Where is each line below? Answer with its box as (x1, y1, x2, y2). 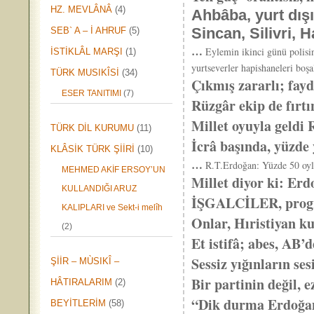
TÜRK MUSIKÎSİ (50, 67, 120, 78)
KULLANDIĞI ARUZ (62, 184, 137, 193)
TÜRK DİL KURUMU (50, 123, 135, 133)
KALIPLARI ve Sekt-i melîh (62, 203, 163, 212)
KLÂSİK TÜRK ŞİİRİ (50, 144, 135, 154)
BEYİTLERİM (50, 298, 107, 308)
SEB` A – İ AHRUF (50, 25, 127, 36)
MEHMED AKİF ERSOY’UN (62, 165, 166, 175)
